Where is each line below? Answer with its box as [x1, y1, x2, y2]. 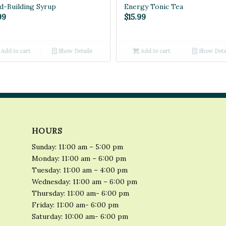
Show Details [57, 47, 92, 55]
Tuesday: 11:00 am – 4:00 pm [31, 165, 128, 175]
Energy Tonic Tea [124, 2, 183, 12]
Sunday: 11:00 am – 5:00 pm [31, 142, 123, 152]
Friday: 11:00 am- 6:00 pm [31, 200, 119, 210]
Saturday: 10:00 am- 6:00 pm [31, 212, 128, 221]
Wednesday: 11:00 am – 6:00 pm [31, 177, 137, 187]
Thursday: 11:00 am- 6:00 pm [31, 189, 129, 198]
